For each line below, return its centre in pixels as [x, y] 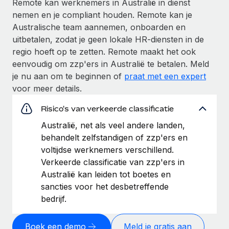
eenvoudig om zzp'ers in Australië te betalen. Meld [111, 64]
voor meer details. [47, 88]
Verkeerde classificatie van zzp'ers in [113, 162]
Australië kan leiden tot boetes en [106, 174]
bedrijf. [54, 199]
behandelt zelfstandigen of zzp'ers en [114, 137]
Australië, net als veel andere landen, [113, 125]
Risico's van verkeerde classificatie [107, 108]
